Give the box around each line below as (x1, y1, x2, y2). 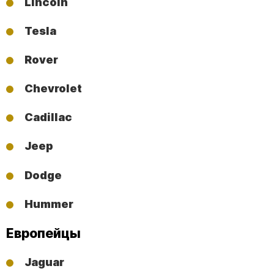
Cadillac (24, 111, 72, 124)
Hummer (24, 197, 73, 210)
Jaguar (24, 255, 64, 268)
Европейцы (6, 225, 81, 241)
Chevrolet (24, 82, 82, 95)
